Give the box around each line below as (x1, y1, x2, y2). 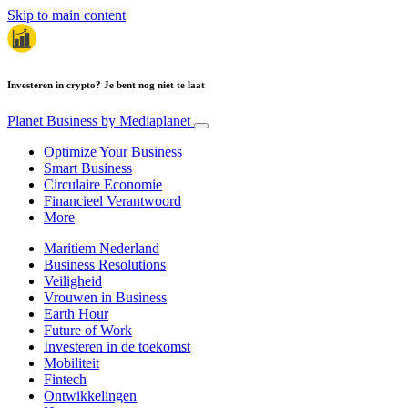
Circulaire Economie (44, 176, 162, 192)
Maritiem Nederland (44, 240, 159, 256)
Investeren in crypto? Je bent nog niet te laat (7, 78, 205, 90)
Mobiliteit (44, 354, 99, 371)
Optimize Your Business (44, 143, 182, 159)
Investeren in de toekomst (44, 338, 190, 354)
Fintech (44, 371, 87, 387)
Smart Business (44, 159, 132, 176)
